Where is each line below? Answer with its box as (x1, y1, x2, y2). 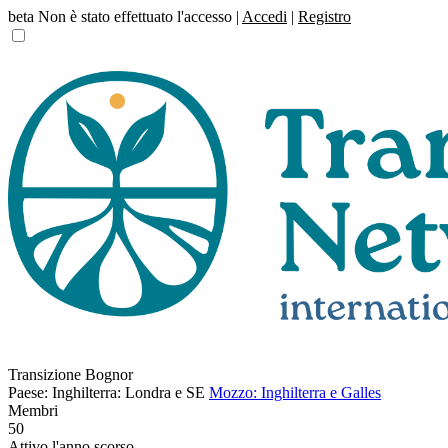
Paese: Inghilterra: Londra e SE (8, 384, 205, 401)
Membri (8, 402, 58, 419)
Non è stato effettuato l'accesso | (34, 8, 242, 25)
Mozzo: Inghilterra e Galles (209, 384, 381, 401)
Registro (298, 8, 351, 25)
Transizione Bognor (8, 366, 133, 383)
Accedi (242, 8, 287, 25)
